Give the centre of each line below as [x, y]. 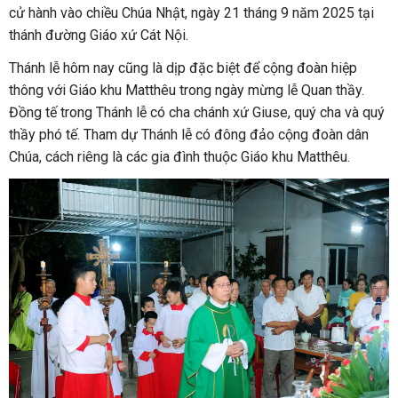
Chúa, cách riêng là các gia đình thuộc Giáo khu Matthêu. [179, 156]
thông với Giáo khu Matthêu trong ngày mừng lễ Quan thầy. [187, 90]
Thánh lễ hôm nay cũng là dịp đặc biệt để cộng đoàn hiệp [183, 68]
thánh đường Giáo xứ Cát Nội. [99, 35]
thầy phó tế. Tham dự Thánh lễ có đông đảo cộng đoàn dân [189, 134]
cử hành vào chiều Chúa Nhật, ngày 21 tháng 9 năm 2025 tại [191, 12]
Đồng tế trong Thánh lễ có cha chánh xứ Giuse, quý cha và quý [197, 112]
